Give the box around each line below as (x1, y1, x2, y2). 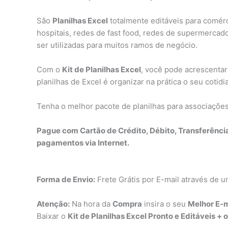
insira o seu (142, 199, 188, 209)
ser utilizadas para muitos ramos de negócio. (37, 40, 197, 50)
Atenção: (37, 199, 70, 209)
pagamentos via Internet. (37, 138, 129, 148)
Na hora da (70, 199, 112, 209)
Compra (112, 199, 142, 209)
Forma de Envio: (37, 175, 95, 185)
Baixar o (37, 211, 68, 221)
